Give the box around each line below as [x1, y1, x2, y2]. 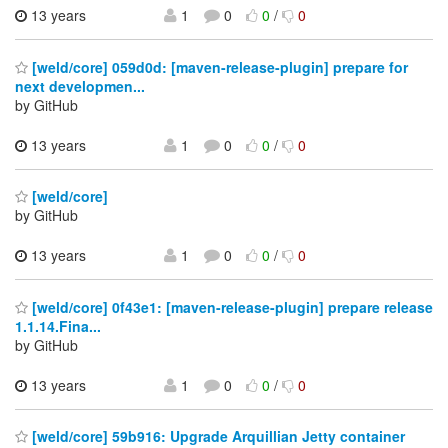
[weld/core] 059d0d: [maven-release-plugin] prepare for [28, 56, 408, 77]
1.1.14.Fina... [15, 315, 101, 336]
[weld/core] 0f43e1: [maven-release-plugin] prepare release [28, 296, 433, 317]
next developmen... [15, 75, 145, 96]
